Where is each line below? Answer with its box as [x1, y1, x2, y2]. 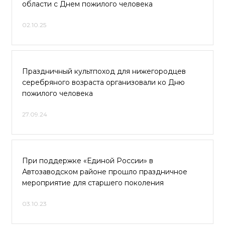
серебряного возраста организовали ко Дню [22, 78, 185, 87]
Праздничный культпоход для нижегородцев [22, 67, 186, 76]
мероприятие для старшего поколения [22, 178, 164, 187]
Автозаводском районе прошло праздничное [22, 167, 187, 176]
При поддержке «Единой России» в [22, 156, 153, 165]
